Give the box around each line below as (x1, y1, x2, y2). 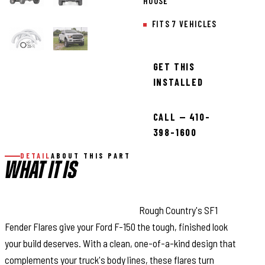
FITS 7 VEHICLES (151, 18, 217, 30)
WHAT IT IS (5, 160, 77, 185)
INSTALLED (153, 76, 203, 88)
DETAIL (20, 151, 51, 160)
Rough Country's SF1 (137, 204, 218, 216)
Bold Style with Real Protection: (5, 204, 137, 216)
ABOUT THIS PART (50, 151, 131, 160)
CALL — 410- (153, 111, 211, 123)
